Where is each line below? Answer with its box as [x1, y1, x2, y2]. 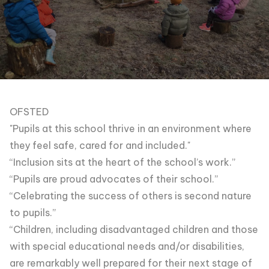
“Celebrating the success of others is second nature [10, 190, 252, 202]
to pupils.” [10, 207, 56, 219]
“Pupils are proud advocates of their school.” [10, 173, 218, 185]
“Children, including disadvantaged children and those [10, 223, 258, 235]
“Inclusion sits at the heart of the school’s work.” [10, 156, 235, 168]
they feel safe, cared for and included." [10, 139, 190, 151]
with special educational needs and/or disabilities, [10, 240, 244, 252]
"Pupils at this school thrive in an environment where [10, 122, 252, 134]
